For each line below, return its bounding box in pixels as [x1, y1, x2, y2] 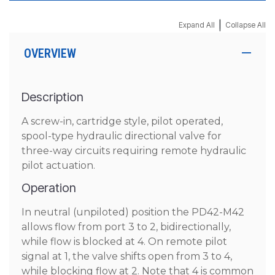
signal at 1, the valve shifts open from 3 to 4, [21, 250, 232, 262]
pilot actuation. [21, 160, 95, 171]
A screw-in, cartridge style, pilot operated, [21, 115, 223, 127]
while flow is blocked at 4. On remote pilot [21, 236, 227, 247]
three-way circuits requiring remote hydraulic [21, 145, 246, 157]
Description [21, 90, 83, 104]
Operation [21, 180, 76, 195]
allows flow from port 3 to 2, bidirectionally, [21, 221, 231, 233]
